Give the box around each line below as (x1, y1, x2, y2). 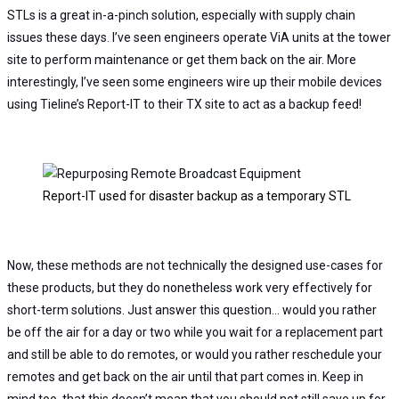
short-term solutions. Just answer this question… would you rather (7, 302, 377, 317)
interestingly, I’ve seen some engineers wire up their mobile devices (7, 74, 382, 89)
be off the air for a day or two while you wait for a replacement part (7, 324, 383, 339)
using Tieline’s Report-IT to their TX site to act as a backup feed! (7, 96, 362, 111)
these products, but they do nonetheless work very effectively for (7, 280, 372, 295)
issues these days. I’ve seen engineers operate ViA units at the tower (7, 29, 391, 45)
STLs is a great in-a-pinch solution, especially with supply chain (7, 7, 355, 22)
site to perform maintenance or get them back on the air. (7, 52, 327, 67)
